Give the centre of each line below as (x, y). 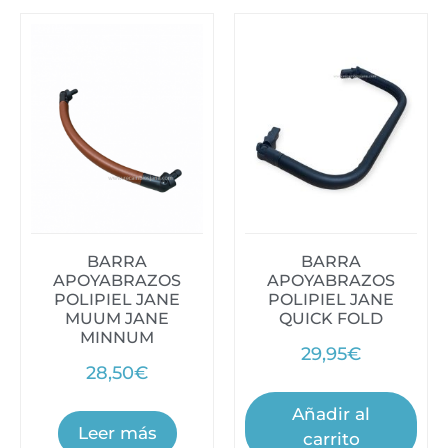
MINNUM (117, 337)
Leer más (117, 432)
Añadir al (331, 413)
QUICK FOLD (331, 318)
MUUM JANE (117, 318)
